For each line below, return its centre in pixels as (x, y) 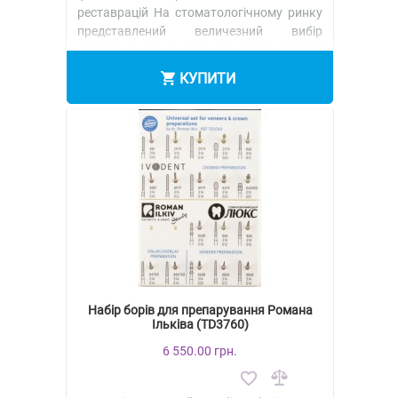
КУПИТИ (207, 78)
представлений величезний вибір (200, 31)
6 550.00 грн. (200, 351)
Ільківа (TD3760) (200, 325)
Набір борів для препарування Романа (200, 310)
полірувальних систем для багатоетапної (200, 49)
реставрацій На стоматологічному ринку (200, 12)
